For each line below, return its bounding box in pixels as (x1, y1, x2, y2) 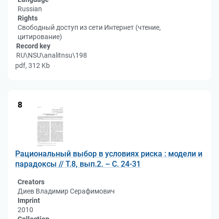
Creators (18, 178, 44, 186)
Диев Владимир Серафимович (18, 187, 115, 195)
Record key (16, 42, 50, 50)
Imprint (18, 197, 40, 204)
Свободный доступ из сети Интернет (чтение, (18, 23, 161, 31)
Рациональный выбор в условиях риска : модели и (15, 149, 202, 158)
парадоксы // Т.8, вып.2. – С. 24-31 (15, 159, 141, 169)
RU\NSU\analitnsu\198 (16, 51, 87, 59)
